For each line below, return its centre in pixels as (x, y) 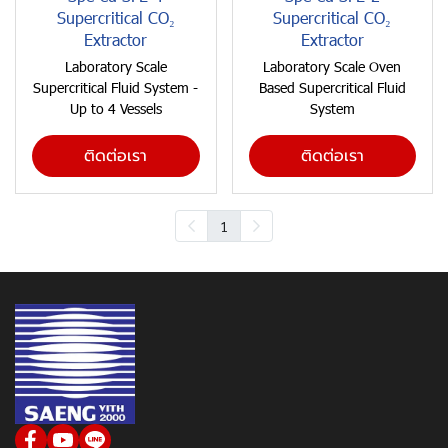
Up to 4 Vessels (115, 108)
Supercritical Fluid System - (116, 87)
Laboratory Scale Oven (332, 66)
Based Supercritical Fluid (332, 87)
